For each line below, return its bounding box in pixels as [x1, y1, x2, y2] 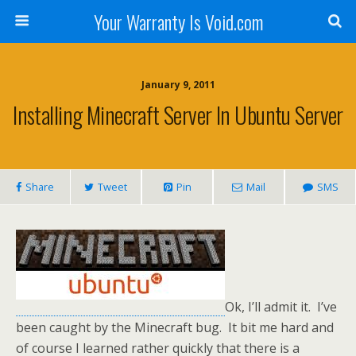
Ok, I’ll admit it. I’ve [225, 298, 337, 315]
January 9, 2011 [141, 78, 215, 91]
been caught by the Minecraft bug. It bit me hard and [16, 319, 334, 336]
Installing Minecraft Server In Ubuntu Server [13, 98, 343, 131]
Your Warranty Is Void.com [93, 7, 263, 36]
